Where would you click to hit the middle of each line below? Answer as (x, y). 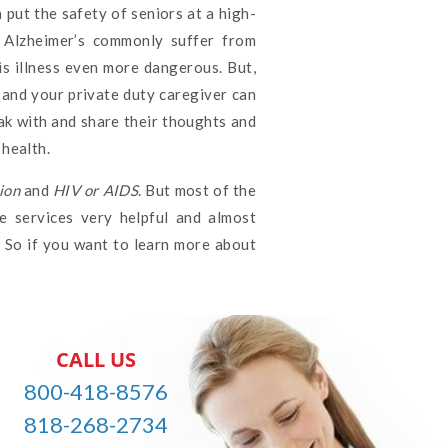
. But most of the (197, 190)
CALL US (96, 360)
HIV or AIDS (95, 190)
